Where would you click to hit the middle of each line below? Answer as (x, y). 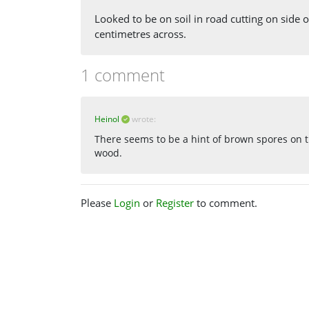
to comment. (226, 202)
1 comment (123, 74)
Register (175, 202)
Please (97, 202)
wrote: (144, 119)
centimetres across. (140, 33)
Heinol (107, 119)
